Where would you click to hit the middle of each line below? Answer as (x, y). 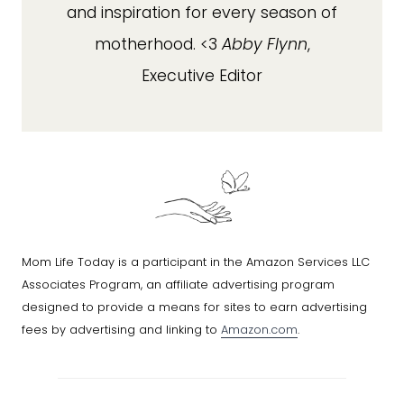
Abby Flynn (264, 44)
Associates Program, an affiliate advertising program (178, 284)
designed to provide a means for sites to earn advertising (194, 307)
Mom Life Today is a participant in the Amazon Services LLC (196, 262)
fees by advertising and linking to (121, 329)
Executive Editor (202, 75)
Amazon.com (259, 329)
